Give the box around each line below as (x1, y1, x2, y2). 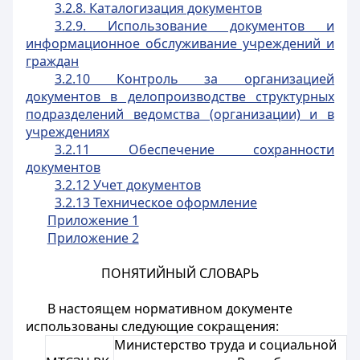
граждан (26, 52, 79, 70)
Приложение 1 (47, 211, 139, 229)
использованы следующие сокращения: (26, 317, 279, 335)
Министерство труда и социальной (114, 336, 337, 354)
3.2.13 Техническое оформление (55, 194, 257, 211)
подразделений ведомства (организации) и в (26, 105, 334, 123)
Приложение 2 (47, 229, 139, 247)
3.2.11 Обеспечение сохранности (55, 141, 334, 158)
